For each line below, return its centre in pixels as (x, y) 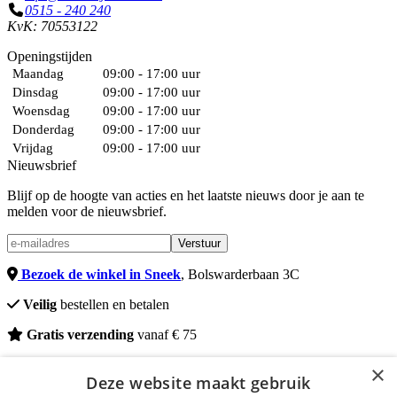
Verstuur (199, 244)
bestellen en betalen (113, 305)
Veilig (38, 305)
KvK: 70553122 (52, 27)
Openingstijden (50, 57)
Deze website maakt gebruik (198, 383)
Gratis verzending (78, 335)
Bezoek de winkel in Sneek (99, 275)
